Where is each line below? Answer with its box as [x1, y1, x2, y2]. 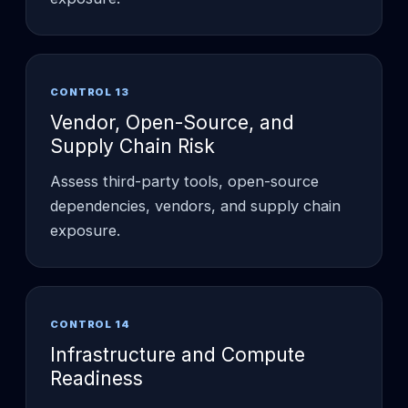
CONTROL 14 [50, 317, 130, 331]
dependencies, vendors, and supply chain [50, 196, 341, 215]
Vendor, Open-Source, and [50, 110, 294, 134]
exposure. [50, 220, 120, 240]
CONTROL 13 [50, 85, 129, 98]
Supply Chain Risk [50, 134, 215, 158]
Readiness [50, 366, 143, 390]
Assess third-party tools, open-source [50, 171, 319, 190]
